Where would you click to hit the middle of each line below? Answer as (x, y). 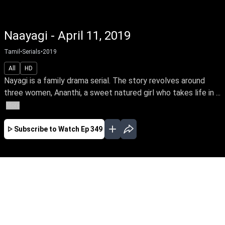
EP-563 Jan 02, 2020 (124, 213)
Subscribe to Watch (47, 129)
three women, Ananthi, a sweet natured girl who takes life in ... (112, 93)
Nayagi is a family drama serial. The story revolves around (104, 81)
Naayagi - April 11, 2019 (67, 36)
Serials (31, 52)
